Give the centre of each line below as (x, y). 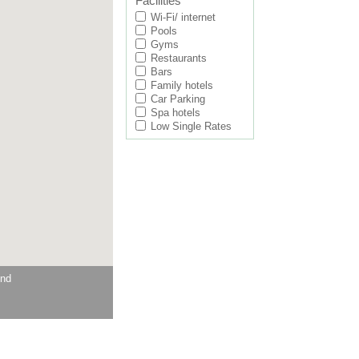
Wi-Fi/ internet (183, 17)
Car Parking (178, 99)
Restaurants (179, 58)
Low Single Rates (191, 126)
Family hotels (182, 85)
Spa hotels (175, 113)
